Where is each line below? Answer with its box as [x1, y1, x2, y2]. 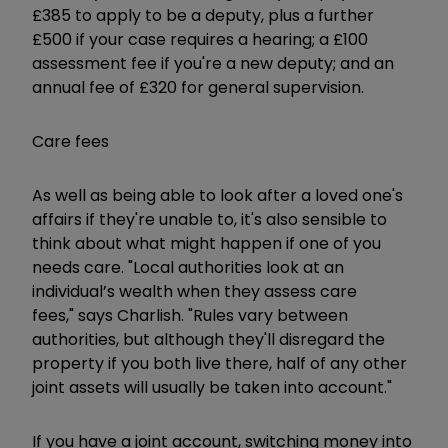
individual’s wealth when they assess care [32, 279, 357, 303]
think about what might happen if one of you [32, 231, 381, 255]
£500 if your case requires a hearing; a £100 [32, 27, 368, 51]
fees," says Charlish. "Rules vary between [32, 303, 348, 327]
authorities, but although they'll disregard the [32, 327, 385, 351]
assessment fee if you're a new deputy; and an [32, 51, 394, 75]
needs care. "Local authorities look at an [32, 255, 344, 279]
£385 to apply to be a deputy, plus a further [32, 3, 374, 27]
